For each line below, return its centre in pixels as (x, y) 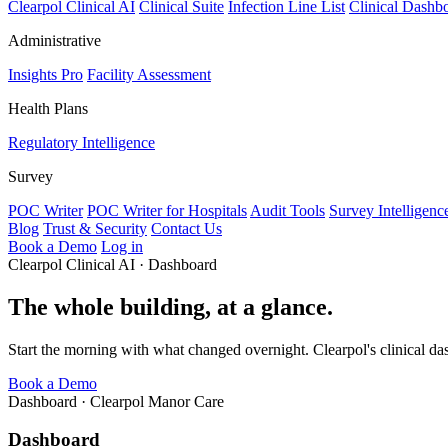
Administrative (54, 40)
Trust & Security (95, 228)
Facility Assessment (149, 74)
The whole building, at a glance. (170, 306)
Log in (122, 246)
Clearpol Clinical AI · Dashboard (112, 264)
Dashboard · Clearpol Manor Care (116, 401)
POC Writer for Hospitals (167, 210)
